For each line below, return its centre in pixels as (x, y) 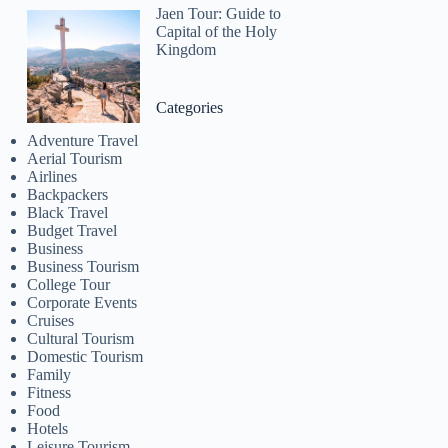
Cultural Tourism (81, 338)
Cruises (51, 320)
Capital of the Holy (217, 31)
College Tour (69, 284)
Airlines (52, 176)
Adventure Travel (83, 140)
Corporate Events (82, 302)
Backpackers (68, 194)
